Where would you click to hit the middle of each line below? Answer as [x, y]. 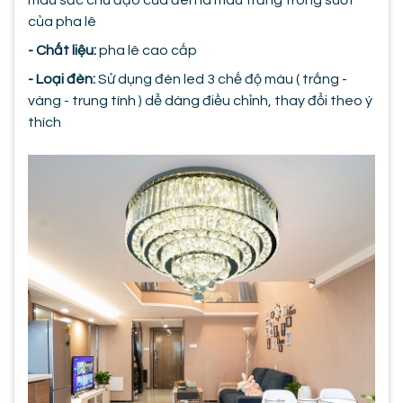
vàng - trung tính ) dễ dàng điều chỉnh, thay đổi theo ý [200, 100]
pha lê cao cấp [147, 50]
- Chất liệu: [62, 50]
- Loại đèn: [62, 79]
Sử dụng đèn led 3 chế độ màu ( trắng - [221, 79]
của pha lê [62, 21]
